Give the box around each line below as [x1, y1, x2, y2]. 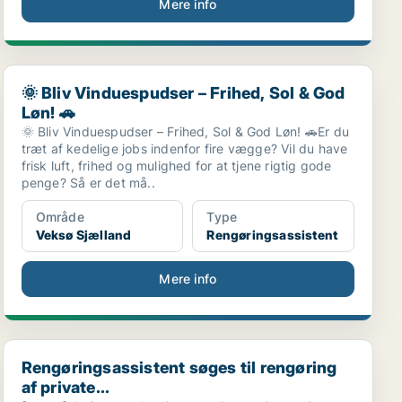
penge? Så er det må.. [21, 175, 155, 190]
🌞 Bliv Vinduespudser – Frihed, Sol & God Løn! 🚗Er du [21, 124, 350, 139]
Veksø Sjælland [35, 227, 132, 242]
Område [35, 209, 84, 224]
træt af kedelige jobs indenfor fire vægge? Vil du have [21, 141, 348, 156]
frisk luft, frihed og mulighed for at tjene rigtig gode [21, 158, 332, 173]
